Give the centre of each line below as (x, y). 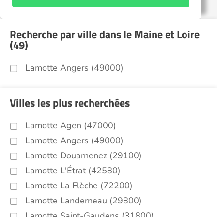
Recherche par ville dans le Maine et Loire (105, 34)
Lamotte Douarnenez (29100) (84, 155)
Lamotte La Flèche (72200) (79, 186)
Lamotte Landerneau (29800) (84, 201)
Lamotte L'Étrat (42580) (73, 170)
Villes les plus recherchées (70, 103)
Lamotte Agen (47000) (71, 125)
